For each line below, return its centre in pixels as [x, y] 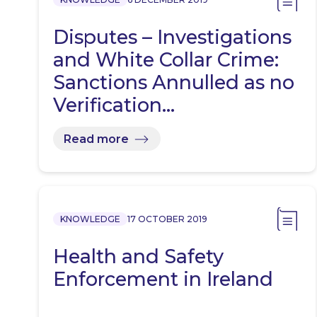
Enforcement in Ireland [163, 279]
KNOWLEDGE [90, 219]
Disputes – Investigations [172, 38]
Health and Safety [138, 257]
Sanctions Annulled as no [174, 83]
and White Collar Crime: [166, 60]
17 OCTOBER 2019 [167, 219]
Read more [96, 139]
